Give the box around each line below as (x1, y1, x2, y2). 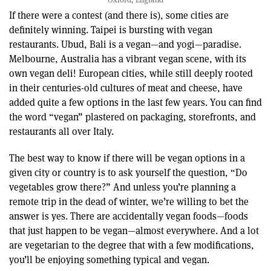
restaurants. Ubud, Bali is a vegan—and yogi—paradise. (9, 38, 241, 51)
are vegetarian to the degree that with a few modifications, (9, 239, 254, 252)
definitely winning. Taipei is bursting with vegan (9, 23, 212, 36)
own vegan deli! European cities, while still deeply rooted (9, 67, 253, 80)
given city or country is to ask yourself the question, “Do (9, 166, 247, 180)
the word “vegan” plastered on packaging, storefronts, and (9, 110, 256, 123)
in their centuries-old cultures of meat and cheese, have (9, 81, 243, 94)
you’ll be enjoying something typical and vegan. (9, 253, 209, 267)
